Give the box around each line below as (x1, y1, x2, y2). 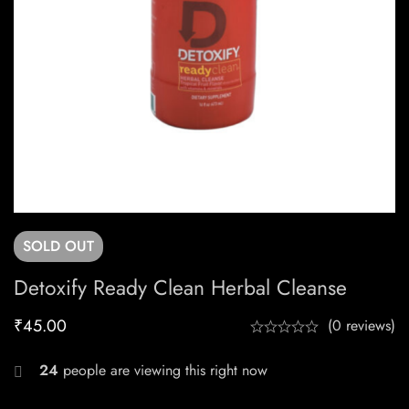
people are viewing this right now (58, 360, 267, 382)
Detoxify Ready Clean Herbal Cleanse (14, 272, 347, 304)
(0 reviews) (328, 315, 395, 337)
